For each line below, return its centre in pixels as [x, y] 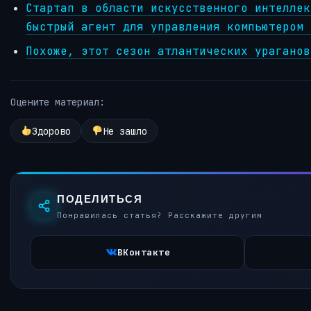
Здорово [51, 131]
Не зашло [125, 131]
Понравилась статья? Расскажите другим [160, 216]
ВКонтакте [144, 253]
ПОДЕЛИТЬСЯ [100, 199]
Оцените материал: [58, 102]
